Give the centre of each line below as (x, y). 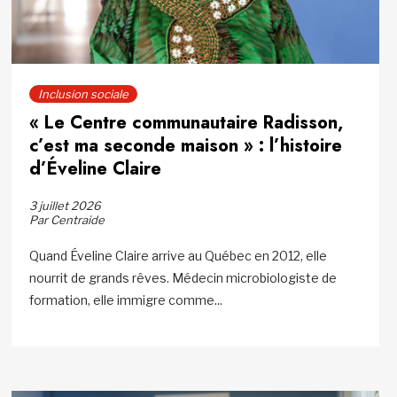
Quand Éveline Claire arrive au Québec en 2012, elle (179, 255)
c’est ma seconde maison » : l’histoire (186, 145)
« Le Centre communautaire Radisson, (187, 122)
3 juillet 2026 (66, 205)
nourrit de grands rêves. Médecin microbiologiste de (183, 277)
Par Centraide (67, 219)
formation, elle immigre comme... (126, 300)
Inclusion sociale (84, 93)
